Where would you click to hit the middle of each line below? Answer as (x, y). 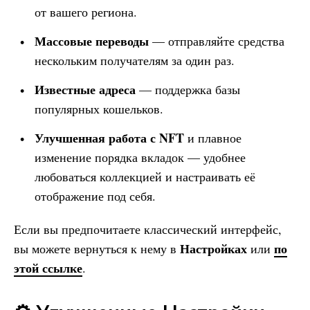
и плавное (213, 137)
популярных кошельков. (99, 108)
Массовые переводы (92, 40)
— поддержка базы (188, 89)
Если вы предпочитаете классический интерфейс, (148, 229)
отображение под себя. (95, 195)
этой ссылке (48, 267)
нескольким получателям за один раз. (135, 60)
